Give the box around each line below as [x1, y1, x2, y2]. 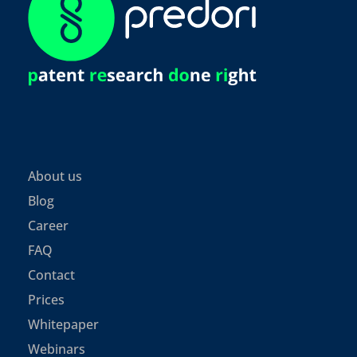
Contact [28, 266, 76, 284]
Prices [28, 291, 65, 309]
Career [28, 217, 69, 235]
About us [28, 167, 83, 186]
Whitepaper [28, 316, 100, 334]
